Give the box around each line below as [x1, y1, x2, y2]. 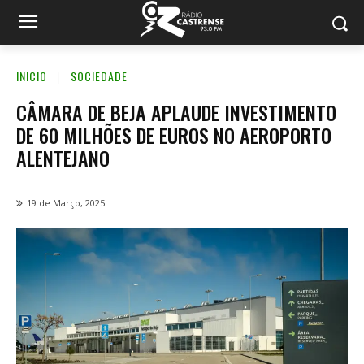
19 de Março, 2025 [27, 197, 105, 210]
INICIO [16, 67, 47, 84]
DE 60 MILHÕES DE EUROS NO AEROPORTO [16, 119, 331, 149]
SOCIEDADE [71, 67, 128, 84]
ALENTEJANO [16, 142, 110, 172]
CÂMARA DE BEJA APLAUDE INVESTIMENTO [16, 97, 336, 127]
